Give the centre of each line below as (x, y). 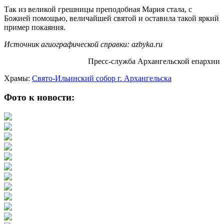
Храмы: (18, 78)
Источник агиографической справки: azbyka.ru (83, 44)
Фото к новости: (39, 97)
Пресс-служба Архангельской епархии (154, 61)
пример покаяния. (35, 27)
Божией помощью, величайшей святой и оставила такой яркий (111, 18)
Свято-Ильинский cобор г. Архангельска (102, 78)
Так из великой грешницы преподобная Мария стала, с (98, 9)
